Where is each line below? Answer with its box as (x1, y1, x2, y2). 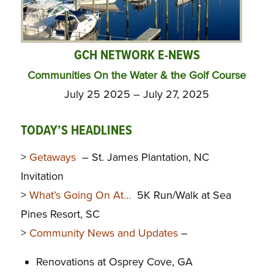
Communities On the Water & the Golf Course (28, 68, 246, 82)
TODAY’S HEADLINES (20, 122, 132, 140)
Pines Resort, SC (20, 207, 100, 221)
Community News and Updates (29, 226, 178, 240)
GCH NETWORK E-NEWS (73, 46, 200, 65)
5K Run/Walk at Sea (133, 188, 231, 202)
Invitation (20, 169, 64, 183)
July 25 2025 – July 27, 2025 (64, 87, 210, 101)
